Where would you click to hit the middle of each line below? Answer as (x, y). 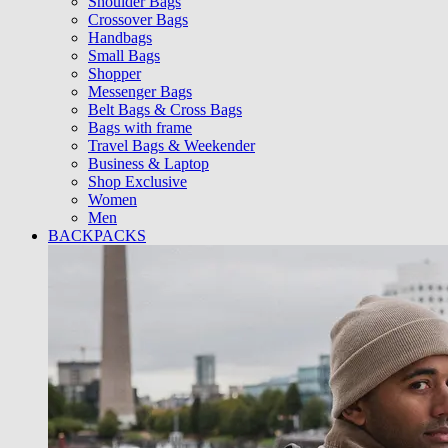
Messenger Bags (140, 92)
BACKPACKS (97, 236)
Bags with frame (140, 128)
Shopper (114, 74)
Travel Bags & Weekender (171, 146)
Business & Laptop (148, 164)
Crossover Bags (138, 20)
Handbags (120, 38)
